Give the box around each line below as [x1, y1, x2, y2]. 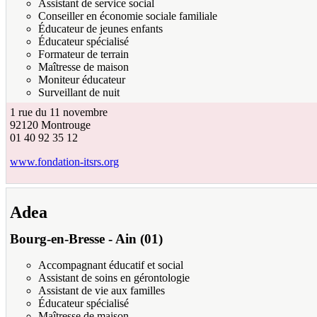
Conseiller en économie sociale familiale [38, 10, 217, 23]
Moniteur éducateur [38, 74, 125, 86]
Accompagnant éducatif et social [38, 258, 183, 271]
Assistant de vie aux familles [38, 284, 165, 296]
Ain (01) [115, 231, 163, 247]
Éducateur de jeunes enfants [38, 23, 163, 35]
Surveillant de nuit [38, 86, 120, 99]
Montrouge [41, 119, 91, 132]
